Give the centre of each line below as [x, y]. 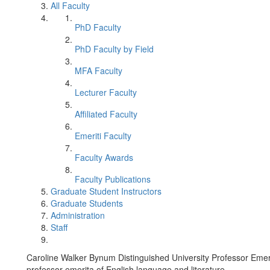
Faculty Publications [113, 179]
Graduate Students [87, 203]
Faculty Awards [104, 157]
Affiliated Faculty [106, 114]
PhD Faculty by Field [114, 49]
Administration [78, 215]
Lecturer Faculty [106, 92]
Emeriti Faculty [103, 136]
